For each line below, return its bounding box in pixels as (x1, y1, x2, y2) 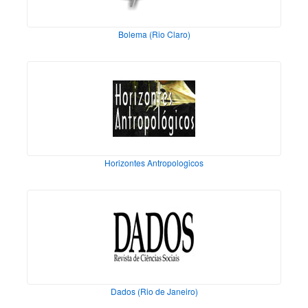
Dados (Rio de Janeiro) (110, 285, 198, 298)
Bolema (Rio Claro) (118, 28, 190, 41)
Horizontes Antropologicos (104, 157, 203, 169)
